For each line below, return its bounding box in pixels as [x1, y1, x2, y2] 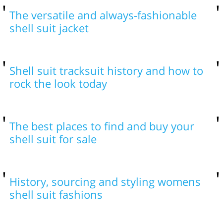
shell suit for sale [9, 131, 97, 146]
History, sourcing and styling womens [9, 174, 201, 189]
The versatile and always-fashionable [9, 7, 197, 22]
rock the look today [9, 76, 107, 91]
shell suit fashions [9, 187, 103, 202]
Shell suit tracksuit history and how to [9, 63, 203, 78]
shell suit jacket [9, 20, 89, 35]
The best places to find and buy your [9, 118, 194, 133]
